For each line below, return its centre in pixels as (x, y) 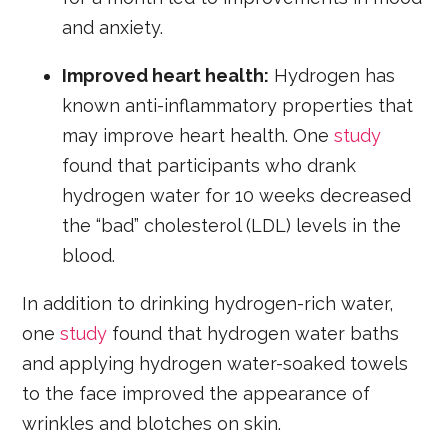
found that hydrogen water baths (253, 334)
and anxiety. (113, 28)
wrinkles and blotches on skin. (152, 424)
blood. (89, 256)
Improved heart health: (166, 76)
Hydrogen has (332, 76)
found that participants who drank (209, 166)
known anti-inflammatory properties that (238, 106)
